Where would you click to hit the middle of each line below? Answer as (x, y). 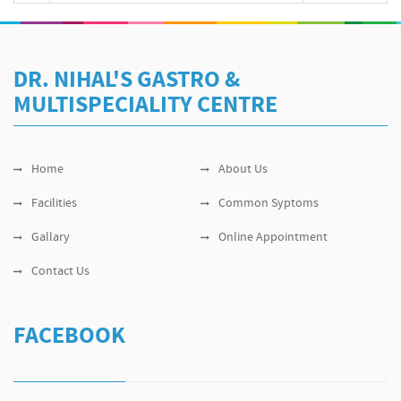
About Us (243, 169)
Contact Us (60, 271)
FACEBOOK (69, 337)
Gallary (51, 237)
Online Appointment (273, 237)
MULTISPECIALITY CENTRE (145, 106)
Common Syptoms (269, 203)
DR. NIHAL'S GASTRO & (127, 81)
